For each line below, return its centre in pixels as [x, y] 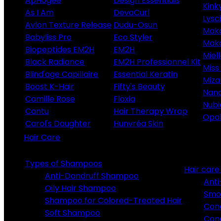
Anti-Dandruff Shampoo [92, 176]
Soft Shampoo [73, 213]
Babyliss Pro [48, 37]
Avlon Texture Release [68, 25]
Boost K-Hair [50, 87]
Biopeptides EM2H [60, 50]
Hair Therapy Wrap [150, 111]
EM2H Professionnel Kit [157, 62]
